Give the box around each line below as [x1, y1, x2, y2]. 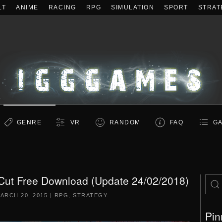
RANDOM [109, 119, 141, 126]
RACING [48, 4, 76, 11]
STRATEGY [73, 192, 108, 198]
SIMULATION [111, 4, 154, 11]
